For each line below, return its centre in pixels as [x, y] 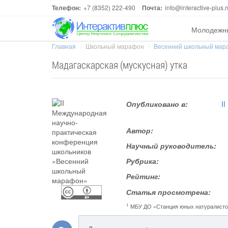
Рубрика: [143, 161]
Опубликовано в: [157, 104]
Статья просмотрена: [169, 192]
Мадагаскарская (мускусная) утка [120, 65]
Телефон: [66, 8]
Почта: [152, 8]
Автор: [140, 130]
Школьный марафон [115, 46]
